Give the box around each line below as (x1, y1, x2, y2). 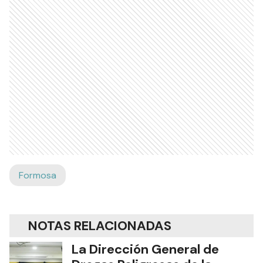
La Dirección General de (72, 240, 219, 258)
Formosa (19, 168, 56, 181)
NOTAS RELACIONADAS (28, 217, 171, 234)
